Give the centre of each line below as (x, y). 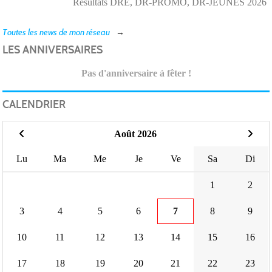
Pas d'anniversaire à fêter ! (136, 73)
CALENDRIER (34, 105)
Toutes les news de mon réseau (56, 33)
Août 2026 (135, 134)
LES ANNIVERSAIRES (53, 50)
